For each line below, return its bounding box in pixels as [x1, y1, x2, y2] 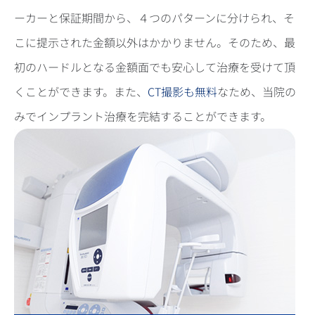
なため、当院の [217, 83, 296, 100]
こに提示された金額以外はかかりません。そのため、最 [14, 34, 295, 51]
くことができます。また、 [14, 83, 148, 100]
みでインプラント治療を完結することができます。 [14, 108, 271, 124]
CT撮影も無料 [148, 83, 217, 100]
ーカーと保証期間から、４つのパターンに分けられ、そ [14, 9, 295, 26]
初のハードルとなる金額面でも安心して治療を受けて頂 [14, 58, 295, 75]
